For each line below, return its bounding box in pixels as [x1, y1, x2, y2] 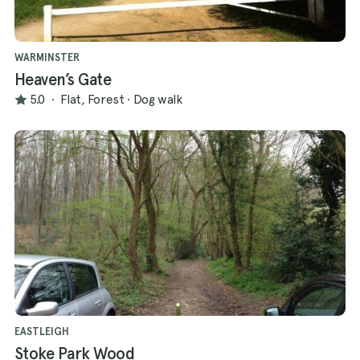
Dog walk [133, 92, 182, 108]
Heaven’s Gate [14, 69, 112, 89]
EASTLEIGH [14, 325, 69, 337]
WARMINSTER [14, 51, 80, 63]
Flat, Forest [59, 92, 125, 108]
